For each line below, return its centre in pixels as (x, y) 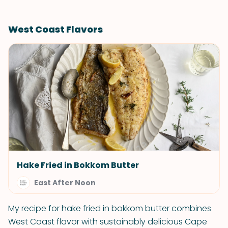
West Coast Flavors (55, 29)
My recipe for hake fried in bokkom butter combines (110, 208)
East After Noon (65, 183)
